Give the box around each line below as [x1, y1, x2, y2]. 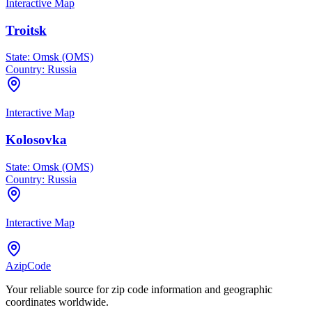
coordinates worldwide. [6, 295, 109, 308]
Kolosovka [6, 132, 67, 148]
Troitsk [6, 22, 47, 38]
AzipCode [6, 259, 51, 272]
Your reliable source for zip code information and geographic [6, 283, 272, 295]
